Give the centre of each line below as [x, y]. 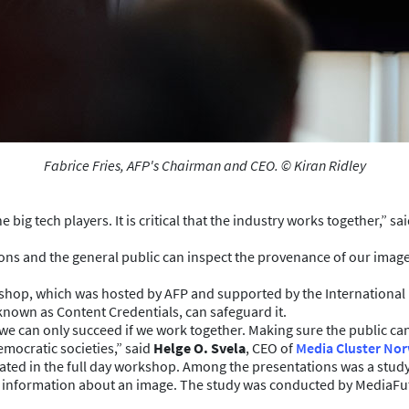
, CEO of [271, 348]
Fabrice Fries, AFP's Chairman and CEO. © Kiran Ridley [204, 165]
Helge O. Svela [199, 348]
